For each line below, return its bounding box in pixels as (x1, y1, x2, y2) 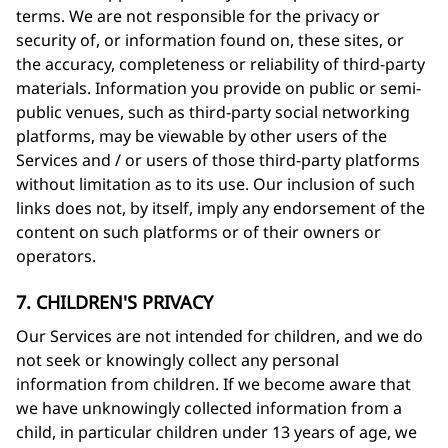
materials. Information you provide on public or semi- (16, 77, 421, 99)
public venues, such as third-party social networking (16, 101, 410, 123)
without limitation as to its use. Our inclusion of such (16, 173, 415, 195)
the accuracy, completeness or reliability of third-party (16, 53, 425, 75)
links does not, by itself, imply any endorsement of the (16, 197, 425, 219)
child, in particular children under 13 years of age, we (16, 421, 417, 443)
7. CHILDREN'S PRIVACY (16, 290, 213, 314)
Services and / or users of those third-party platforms (16, 149, 420, 171)
